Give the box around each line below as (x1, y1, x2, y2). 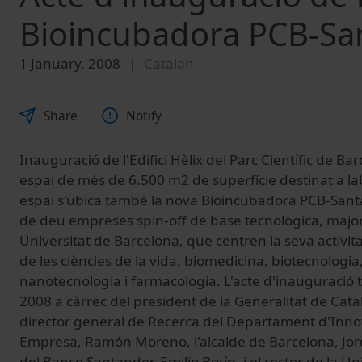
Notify (126, 107, 162, 124)
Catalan (144, 54, 194, 74)
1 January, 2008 (19, 54, 120, 74)
